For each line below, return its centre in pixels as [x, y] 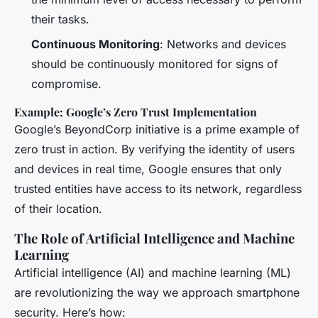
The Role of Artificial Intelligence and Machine [154, 238]
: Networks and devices [223, 44]
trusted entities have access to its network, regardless [158, 188]
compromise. [66, 83]
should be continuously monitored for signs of [155, 64]
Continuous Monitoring [95, 44]
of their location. [58, 208]
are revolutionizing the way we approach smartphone [157, 292]
